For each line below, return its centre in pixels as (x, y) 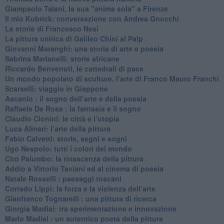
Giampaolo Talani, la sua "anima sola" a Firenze (86, 8)
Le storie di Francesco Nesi (51, 28)
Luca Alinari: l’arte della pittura (57, 128)
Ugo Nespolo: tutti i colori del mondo (68, 148)
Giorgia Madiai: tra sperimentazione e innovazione (90, 208)
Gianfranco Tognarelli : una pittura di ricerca (80, 198)
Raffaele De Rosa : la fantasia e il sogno (73, 108)
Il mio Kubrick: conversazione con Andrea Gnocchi (92, 18)
